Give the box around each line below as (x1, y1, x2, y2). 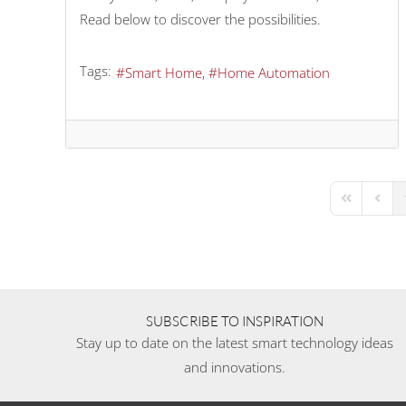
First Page (337, 197, 393, 215)
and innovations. (183, 357, 285, 376)
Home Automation (217, 63, 330, 82)
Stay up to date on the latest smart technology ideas (75, 333, 393, 352)
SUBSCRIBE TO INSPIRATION (145, 312, 324, 330)
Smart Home (125, 63, 202, 82)
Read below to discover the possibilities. (80, 10, 324, 29)
